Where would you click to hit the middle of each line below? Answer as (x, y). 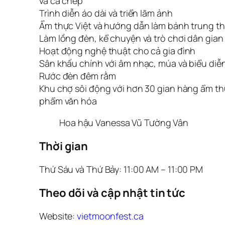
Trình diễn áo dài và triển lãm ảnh (106, 13)
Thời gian (64, 146)
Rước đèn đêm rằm (78, 76)
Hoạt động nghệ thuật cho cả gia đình (118, 50)
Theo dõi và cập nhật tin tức (113, 193)
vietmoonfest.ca (110, 216)
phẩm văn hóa (68, 101)
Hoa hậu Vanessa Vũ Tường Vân (124, 122)
